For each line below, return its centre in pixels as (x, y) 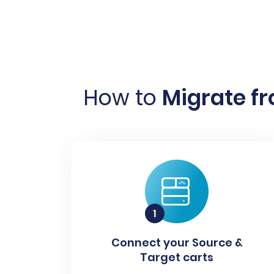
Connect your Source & (177, 243)
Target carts (177, 257)
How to (122, 98)
